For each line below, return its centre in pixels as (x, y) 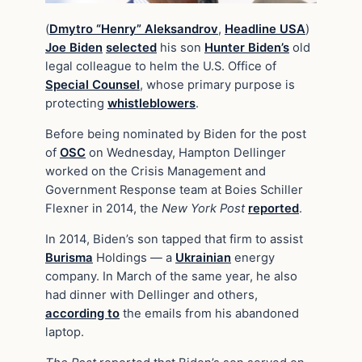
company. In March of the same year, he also (171, 276)
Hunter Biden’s (247, 48)
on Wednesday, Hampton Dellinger (186, 153)
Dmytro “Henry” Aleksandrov (134, 29)
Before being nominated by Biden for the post (176, 135)
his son (181, 48)
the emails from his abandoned (209, 313)
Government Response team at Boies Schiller (174, 190)
